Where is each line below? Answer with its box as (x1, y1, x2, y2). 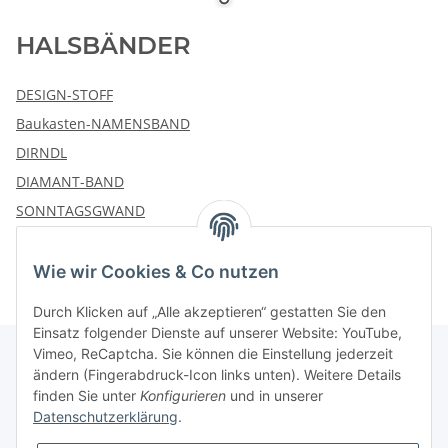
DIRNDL (16, 143, 67, 163)
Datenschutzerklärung (33, 408, 178, 426)
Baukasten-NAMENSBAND (16, 114, 190, 134)
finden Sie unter (33, 387, 140, 405)
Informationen (16, 390, 115, 410)
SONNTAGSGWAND (16, 201, 145, 221)
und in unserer (226, 387, 323, 405)
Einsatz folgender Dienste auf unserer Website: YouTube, (33, 324, 402, 342)
